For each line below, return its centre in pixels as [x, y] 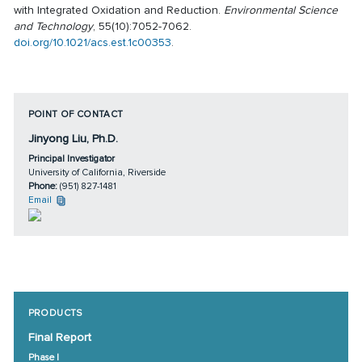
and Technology [54, 27]
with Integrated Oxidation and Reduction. [119, 11]
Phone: [44, 186]
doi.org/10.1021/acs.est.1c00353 [93, 43]
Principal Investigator [71, 159]
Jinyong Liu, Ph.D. [73, 139]
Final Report [59, 338]
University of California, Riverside [97, 173]
